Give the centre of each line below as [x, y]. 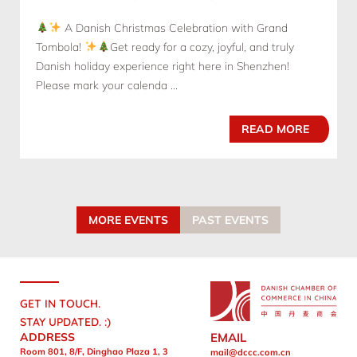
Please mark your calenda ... [107, 86]
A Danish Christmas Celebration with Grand [174, 28]
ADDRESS [47, 337]
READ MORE [275, 129]
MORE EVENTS [128, 220]
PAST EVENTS [230, 220]
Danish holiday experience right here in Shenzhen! [163, 67]
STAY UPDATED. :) [65, 322]
